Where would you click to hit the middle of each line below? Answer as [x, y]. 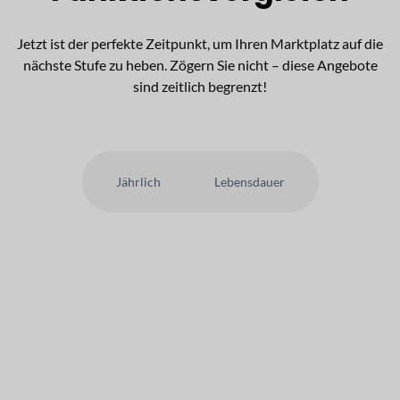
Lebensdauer [249, 182]
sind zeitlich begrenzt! [200, 87]
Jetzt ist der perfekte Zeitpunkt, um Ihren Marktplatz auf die [200, 44]
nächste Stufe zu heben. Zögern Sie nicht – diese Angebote [200, 65]
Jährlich [138, 182]
